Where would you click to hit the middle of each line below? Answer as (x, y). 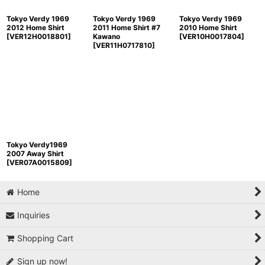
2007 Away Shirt (35, 153)
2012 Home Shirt (35, 28)
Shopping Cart (46, 238)
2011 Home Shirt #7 (126, 28)
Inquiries (34, 215)
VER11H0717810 (124, 45)
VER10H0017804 (211, 36)
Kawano (106, 36)
